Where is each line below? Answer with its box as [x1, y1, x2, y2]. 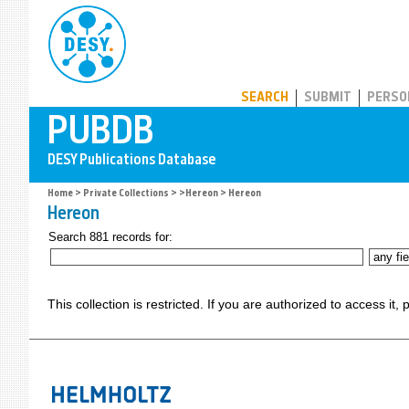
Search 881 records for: [48, 230, 173, 244]
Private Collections [83, 189, 169, 199]
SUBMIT [304, 91, 351, 105]
